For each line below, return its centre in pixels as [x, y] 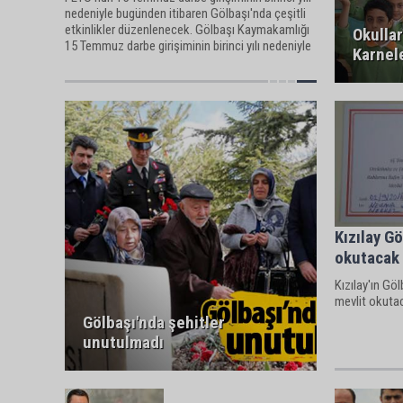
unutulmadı [123, 342]
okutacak [367, 257]
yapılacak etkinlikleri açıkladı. [139, 62]
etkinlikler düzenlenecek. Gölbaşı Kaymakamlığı [187, 29]
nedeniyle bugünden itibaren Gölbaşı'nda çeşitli [185, 13]
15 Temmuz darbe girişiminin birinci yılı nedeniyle [188, 45]
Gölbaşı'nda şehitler [154, 322]
